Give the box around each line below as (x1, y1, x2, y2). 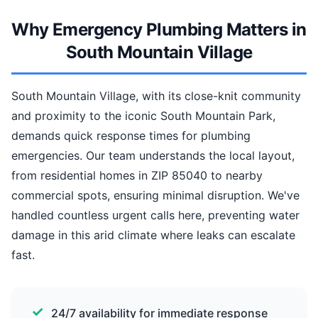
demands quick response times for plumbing (11, 128, 251, 143)
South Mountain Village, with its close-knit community (11, 89, 301, 103)
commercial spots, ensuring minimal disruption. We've (11, 188, 300, 202)
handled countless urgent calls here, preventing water (11, 208, 300, 222)
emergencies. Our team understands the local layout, (11, 148, 295, 163)
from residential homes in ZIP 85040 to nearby (11, 168, 263, 182)
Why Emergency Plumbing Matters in (11, 19, 307, 40)
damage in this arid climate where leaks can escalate (11, 228, 295, 242)
